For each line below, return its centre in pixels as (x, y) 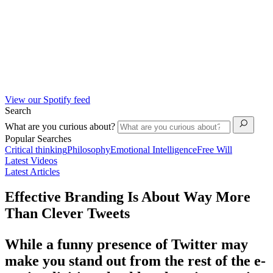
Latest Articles (32, 171)
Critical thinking (36, 149)
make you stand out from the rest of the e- (135, 261)
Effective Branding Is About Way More (128, 197)
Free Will (214, 149)
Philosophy (89, 149)
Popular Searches (38, 138)
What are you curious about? (61, 126)
